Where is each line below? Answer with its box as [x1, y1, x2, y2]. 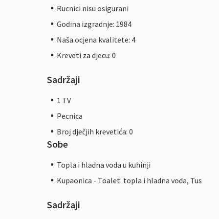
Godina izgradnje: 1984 [57, 19, 131, 29]
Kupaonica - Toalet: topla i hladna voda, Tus [57, 175, 202, 185]
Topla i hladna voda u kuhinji [57, 159, 151, 170]
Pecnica [57, 110, 83, 121]
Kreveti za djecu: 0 [57, 50, 116, 60]
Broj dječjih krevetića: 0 [57, 126, 133, 136]
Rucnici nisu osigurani [57, 3, 129, 13]
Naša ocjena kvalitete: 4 [57, 34, 135, 44]
